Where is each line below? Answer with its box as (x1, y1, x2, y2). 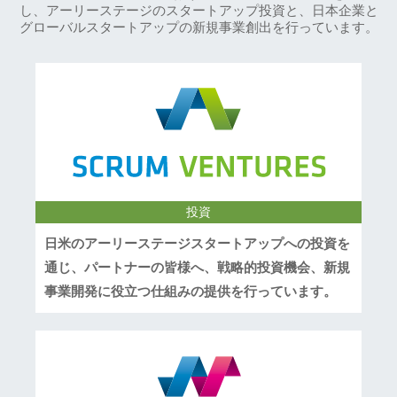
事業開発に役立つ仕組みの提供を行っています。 (44, 283, 338, 300)
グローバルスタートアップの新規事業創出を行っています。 (19, 19, 378, 36)
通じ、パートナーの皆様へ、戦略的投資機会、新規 (44, 259, 351, 276)
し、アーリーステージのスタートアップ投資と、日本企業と (19, 3, 378, 19)
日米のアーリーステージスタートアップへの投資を (44, 235, 351, 252)
